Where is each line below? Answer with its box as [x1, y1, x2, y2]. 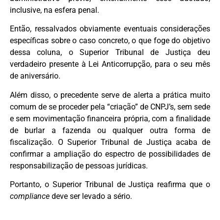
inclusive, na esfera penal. [10, 5, 99, 15]
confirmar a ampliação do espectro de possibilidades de [10, 149, 210, 159]
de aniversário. [10, 71, 60, 81]
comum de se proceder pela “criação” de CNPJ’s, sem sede [10, 102, 210, 111]
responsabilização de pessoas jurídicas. [10, 161, 148, 170]
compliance [10, 191, 52, 201]
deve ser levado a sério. [52, 191, 132, 201]
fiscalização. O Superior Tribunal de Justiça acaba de [10, 137, 210, 147]
